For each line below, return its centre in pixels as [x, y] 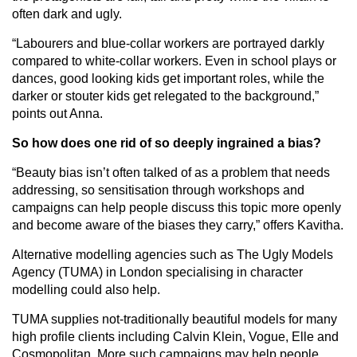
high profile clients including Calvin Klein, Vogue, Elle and [175, 336]
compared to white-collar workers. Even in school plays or [174, 61]
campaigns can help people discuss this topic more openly [177, 207]
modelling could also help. [86, 289]
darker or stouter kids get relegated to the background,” [165, 96]
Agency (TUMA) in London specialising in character [157, 272]
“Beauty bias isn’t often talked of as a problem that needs [171, 172]
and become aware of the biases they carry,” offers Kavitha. [178, 225]
